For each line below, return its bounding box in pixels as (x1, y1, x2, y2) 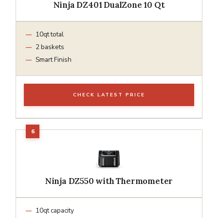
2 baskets (36, 42, 64, 52)
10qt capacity (36, 205, 74, 215)
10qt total (36, 29, 64, 39)
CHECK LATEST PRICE (73, 91, 145, 98)
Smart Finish (36, 54, 72, 64)
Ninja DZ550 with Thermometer (45, 175, 173, 186)
